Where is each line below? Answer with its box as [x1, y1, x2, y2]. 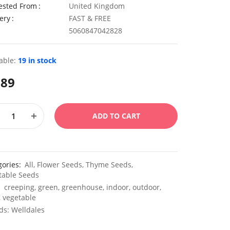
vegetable [3, 193, 36, 202]
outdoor [132, 182, 160, 192]
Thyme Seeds [86, 160, 131, 169]
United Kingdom [69, 1, 125, 11]
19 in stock [18, 55, 56, 65]
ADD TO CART [92, 111, 140, 121]
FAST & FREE [69, 13, 111, 23]
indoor [106, 182, 129, 192]
